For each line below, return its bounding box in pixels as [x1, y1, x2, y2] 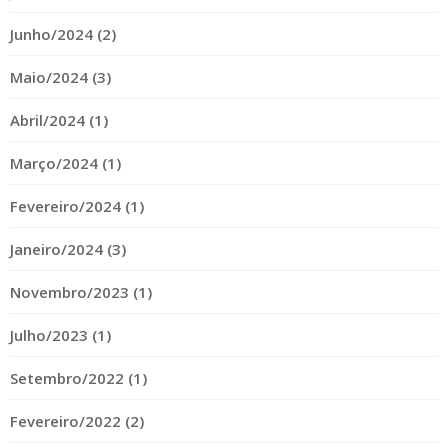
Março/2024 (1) [10, 152, 121, 173]
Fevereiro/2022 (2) [10, 410, 144, 431]
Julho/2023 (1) [10, 324, 111, 345]
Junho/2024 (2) [10, 23, 116, 44]
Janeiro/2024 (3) [10, 238, 126, 259]
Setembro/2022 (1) [10, 367, 147, 388]
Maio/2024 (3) [10, 66, 111, 87]
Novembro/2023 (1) [10, 281, 152, 302]
